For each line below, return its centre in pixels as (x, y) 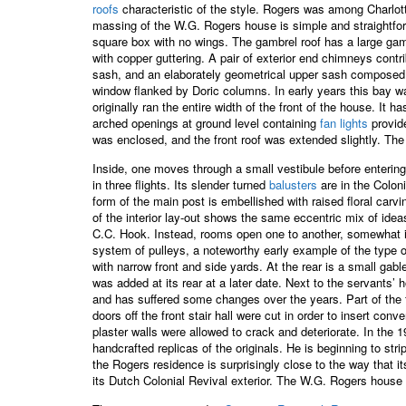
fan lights (344, 122)
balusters (293, 184)
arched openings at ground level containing (206, 122)
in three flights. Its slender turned (181, 184)
